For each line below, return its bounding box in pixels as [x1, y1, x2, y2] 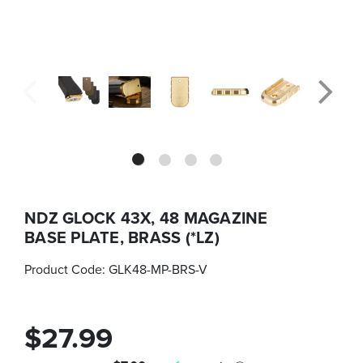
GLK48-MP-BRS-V [109, 259, 207, 278]
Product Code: [24, 259, 109, 278]
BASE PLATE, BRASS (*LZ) [24, 224, 220, 249]
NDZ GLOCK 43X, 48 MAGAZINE [24, 205, 268, 229]
